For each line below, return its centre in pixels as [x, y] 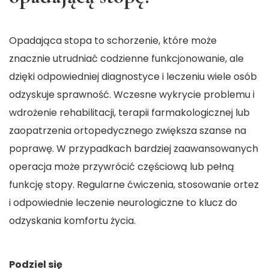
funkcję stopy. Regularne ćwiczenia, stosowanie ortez [134, 185]
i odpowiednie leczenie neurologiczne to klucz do [123, 203]
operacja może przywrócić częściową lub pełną [122, 167]
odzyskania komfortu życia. [72, 221]
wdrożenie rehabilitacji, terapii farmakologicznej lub [129, 113]
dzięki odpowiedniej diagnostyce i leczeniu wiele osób [133, 77]
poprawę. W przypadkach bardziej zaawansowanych [134, 149]
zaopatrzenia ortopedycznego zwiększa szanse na [128, 131]
